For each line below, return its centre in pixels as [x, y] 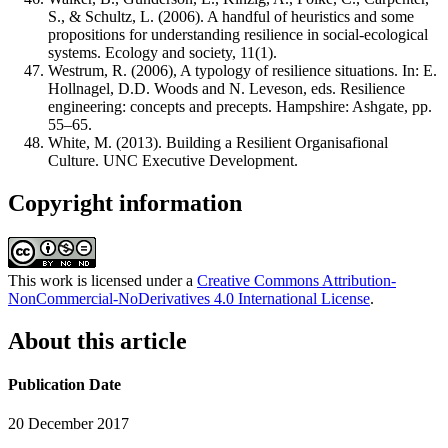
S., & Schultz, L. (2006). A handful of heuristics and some [231, 17]
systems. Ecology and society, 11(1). [162, 53]
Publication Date [64, 385]
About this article [97, 340]
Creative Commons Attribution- [296, 280]
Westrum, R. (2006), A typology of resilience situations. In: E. [242, 71]
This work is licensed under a [102, 280]
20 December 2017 [68, 424]
